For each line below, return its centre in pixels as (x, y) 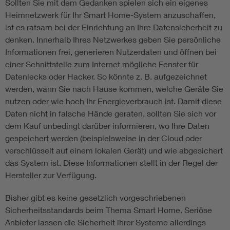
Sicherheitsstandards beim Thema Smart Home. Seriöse (109, 210)
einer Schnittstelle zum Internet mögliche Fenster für (102, 64)
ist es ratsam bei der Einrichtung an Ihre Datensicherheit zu (114, 27)
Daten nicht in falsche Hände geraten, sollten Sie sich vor (111, 113)
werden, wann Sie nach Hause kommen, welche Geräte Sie (114, 89)
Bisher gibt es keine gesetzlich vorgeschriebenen (95, 198)
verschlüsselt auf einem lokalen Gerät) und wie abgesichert (114, 150)
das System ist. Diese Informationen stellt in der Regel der (111, 163)
